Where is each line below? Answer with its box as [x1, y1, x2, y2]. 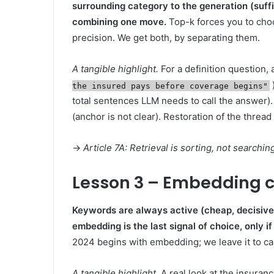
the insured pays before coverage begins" [72, 81, 268, 91]
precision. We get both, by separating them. [72, 32, 260, 44]
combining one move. [72, 16, 166, 28]
